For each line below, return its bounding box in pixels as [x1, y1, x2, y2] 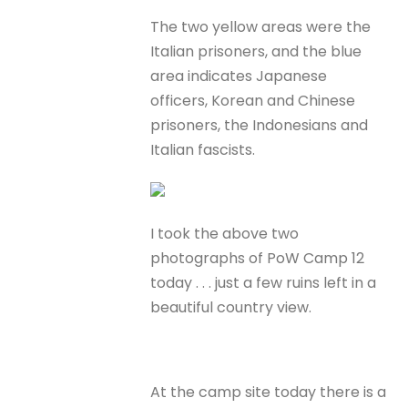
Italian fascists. [150, 139, 260, 160]
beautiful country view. [150, 297, 312, 319]
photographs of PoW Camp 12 [150, 248, 365, 270]
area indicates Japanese [150, 66, 328, 87]
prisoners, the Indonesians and [150, 115, 369, 136]
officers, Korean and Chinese [150, 90, 356, 111]
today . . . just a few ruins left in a [150, 272, 377, 294]
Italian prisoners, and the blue [150, 41, 362, 62]
